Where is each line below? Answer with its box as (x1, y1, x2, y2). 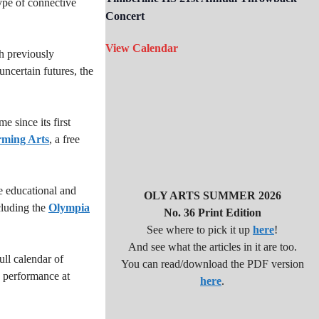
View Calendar (105, 42, 178, 54)
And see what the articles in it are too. (127, 241, 297, 253)
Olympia (48, 201, 90, 214)
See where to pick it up (147, 224, 253, 236)
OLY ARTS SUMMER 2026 (143, 189, 281, 202)
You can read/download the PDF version (120, 258, 304, 270)
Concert (105, 10, 145, 22)
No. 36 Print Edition (163, 206, 261, 219)
